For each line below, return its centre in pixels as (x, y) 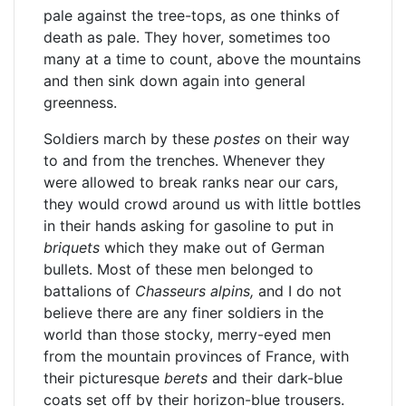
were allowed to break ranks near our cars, (191, 182)
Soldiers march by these (129, 139)
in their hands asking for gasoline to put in (188, 226)
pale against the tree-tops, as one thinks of (192, 15)
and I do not (298, 291)
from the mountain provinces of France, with (196, 356)
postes (237, 139)
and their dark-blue (275, 378)
